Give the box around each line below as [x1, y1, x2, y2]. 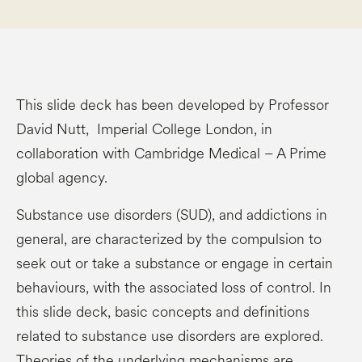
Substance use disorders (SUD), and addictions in [16, 204, 327, 226]
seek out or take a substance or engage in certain [16, 253, 333, 275]
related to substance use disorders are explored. [16, 326, 323, 347]
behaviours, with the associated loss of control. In [16, 277, 331, 299]
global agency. [16, 167, 107, 189]
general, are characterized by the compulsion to [16, 229, 322, 250]
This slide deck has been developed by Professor [16, 95, 329, 116]
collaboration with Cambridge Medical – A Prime [16, 143, 326, 165]
